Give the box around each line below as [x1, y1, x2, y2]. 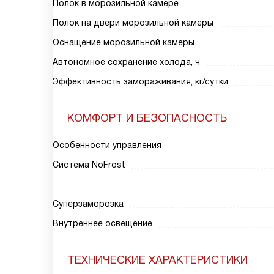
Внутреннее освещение [53, 218, 152, 228]
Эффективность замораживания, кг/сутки [53, 76, 228, 86]
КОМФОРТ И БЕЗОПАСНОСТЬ [67, 112, 227, 124]
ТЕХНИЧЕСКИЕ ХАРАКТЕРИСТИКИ [67, 254, 248, 266]
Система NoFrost [53, 160, 125, 169]
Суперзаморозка [53, 199, 124, 209]
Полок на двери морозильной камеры [53, 18, 213, 28]
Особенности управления [53, 140, 161, 150]
